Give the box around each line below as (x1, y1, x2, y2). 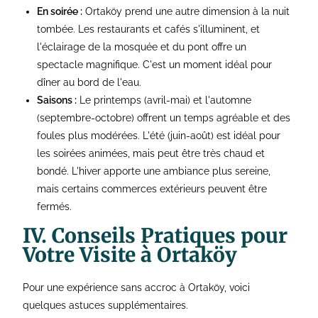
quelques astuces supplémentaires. (23, 300, 189, 312)
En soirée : (37, 6, 83, 18)
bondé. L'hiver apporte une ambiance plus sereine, (37, 165, 271, 177)
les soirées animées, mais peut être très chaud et (37, 148, 265, 160)
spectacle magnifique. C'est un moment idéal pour (37, 59, 273, 71)
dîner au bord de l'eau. (37, 77, 142, 89)
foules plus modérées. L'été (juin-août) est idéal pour (37, 130, 281, 142)
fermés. (37, 201, 72, 213)
